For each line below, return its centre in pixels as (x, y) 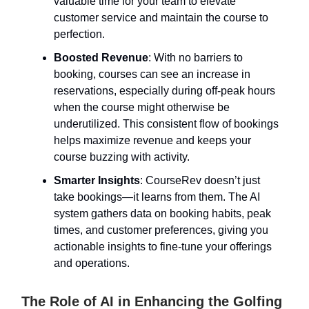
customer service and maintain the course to (161, 17)
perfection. (79, 34)
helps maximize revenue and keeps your (152, 140)
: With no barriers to (196, 57)
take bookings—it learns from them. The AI (157, 197)
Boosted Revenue (101, 57)
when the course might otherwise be (142, 107)
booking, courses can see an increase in (152, 74)
